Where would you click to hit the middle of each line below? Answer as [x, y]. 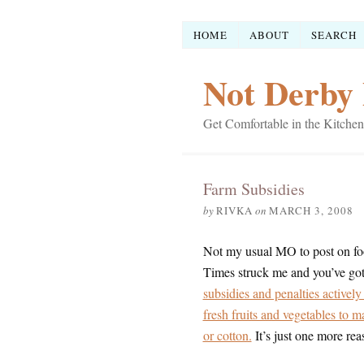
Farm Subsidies [253, 189]
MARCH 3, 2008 [311, 210]
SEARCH [334, 35]
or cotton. [227, 335]
